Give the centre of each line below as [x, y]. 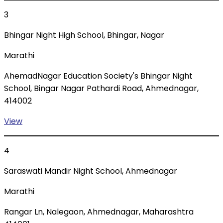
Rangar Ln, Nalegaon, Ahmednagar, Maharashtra [99, 212]
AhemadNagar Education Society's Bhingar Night [98, 76]
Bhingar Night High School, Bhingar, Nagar [84, 35]
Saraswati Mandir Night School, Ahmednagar [91, 171]
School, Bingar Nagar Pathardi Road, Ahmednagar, [101, 89]
